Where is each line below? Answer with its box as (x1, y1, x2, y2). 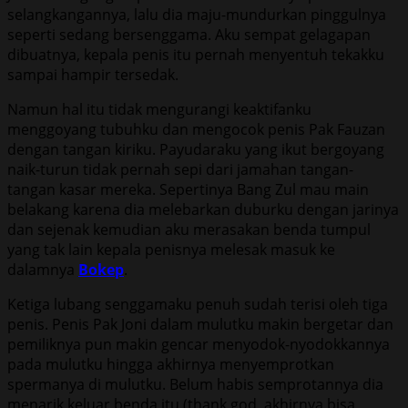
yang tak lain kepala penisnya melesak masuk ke (7, 239, 335, 260)
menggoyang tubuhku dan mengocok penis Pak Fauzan (7, 118, 385, 139)
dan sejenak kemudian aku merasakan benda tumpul (7, 219, 371, 240)
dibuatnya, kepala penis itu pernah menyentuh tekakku (7, 44, 384, 65)
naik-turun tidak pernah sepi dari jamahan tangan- (7, 158, 353, 179)
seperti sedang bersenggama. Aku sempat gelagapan (7, 24, 371, 45)
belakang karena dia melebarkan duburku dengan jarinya (7, 199, 399, 219)
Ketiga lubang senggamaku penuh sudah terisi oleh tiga (7, 293, 388, 314)
